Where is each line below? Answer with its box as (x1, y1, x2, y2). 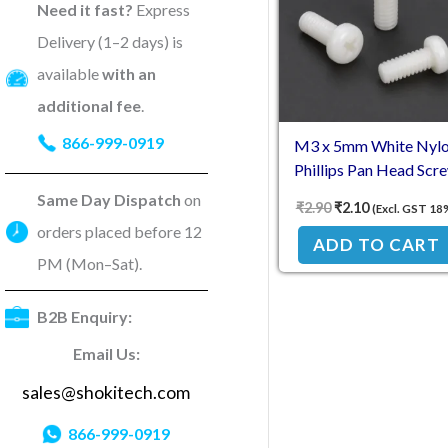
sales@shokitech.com (22, 381, 191, 403)
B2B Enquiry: (37, 306, 132, 326)
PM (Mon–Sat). (37, 253, 142, 273)
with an (102, 63, 156, 83)
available (37, 63, 102, 83)
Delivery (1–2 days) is (37, 31, 183, 51)
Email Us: (72, 343, 140, 363)
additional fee (37, 95, 141, 115)
